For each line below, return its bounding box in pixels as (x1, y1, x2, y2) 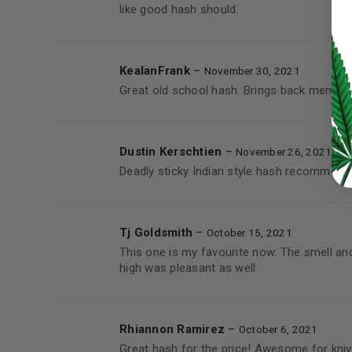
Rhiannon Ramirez (119, 322, 229, 336)
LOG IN (225, 35, 255, 46)
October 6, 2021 (238, 323, 318, 335)
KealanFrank (119, 64, 193, 78)
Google (301, 107, 344, 123)
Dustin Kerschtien (119, 145, 225, 159)
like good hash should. (119, 2, 239, 16)
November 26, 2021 (236, 145, 332, 158)
